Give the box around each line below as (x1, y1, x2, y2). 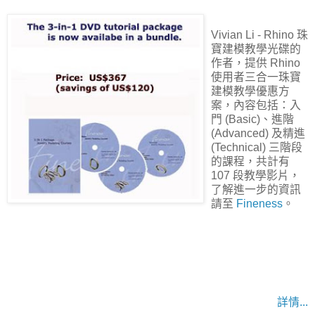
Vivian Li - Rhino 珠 (211, 29, 308, 41)
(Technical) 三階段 (211, 141, 302, 154)
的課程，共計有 (211, 155, 290, 168)
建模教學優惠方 (211, 85, 290, 98)
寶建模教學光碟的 (211, 43, 301, 56)
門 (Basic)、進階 (211, 113, 294, 126)
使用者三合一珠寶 (211, 71, 301, 84)
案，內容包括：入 (211, 99, 301, 112)
